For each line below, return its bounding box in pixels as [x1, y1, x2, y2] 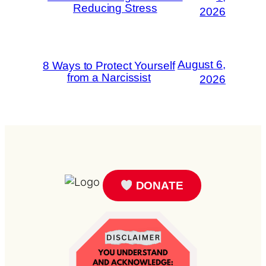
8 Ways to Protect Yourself [43, 59, 175, 72]
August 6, [177, 58, 226, 71]
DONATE [132, 179, 183, 192]
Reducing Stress [73, 2, 157, 15]
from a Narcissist [66, 71, 151, 84]
